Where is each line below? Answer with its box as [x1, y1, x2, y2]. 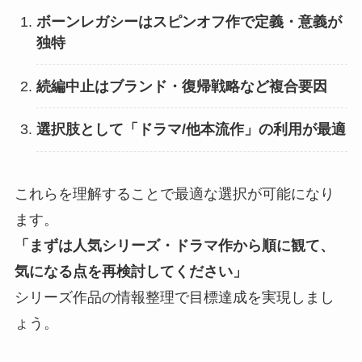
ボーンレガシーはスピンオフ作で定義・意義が [36, 13, 342, 30]
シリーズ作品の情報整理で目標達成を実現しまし [14, 288, 335, 305]
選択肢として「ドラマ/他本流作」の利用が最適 [36, 121, 346, 138]
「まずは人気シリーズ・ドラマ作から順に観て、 [14, 237, 335, 254]
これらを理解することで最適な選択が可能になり [14, 185, 335, 202]
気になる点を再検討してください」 [14, 263, 247, 280]
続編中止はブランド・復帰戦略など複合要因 [36, 78, 327, 95]
